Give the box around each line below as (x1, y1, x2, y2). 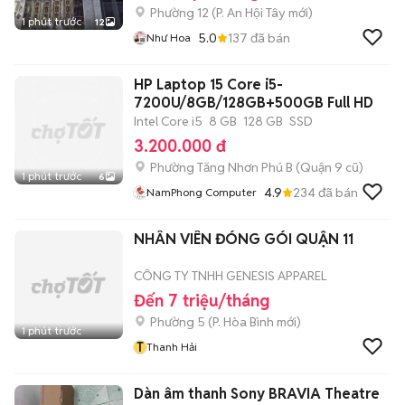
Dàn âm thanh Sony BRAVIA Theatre (134, 384, 380, 403)
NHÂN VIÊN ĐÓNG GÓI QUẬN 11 (134, 230, 353, 249)
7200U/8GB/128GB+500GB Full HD (134, 93, 373, 112)
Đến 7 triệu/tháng (134, 290, 269, 311)
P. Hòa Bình (212, 314, 274, 330)
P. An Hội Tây (216, 5, 286, 21)
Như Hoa (146, 31, 191, 44)
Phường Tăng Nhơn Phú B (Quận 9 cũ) (150, 159, 363, 175)
